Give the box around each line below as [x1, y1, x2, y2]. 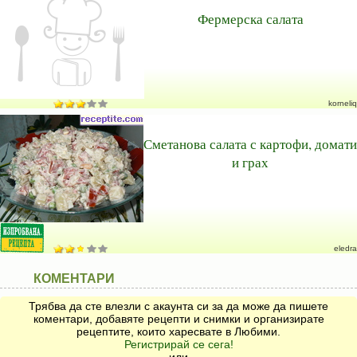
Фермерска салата [198, 10, 304, 28]
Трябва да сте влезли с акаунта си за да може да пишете [29, 300, 328, 312]
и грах [232, 153, 269, 171]
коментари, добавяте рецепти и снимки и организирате [33, 312, 324, 325]
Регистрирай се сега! [124, 338, 233, 351]
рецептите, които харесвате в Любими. [76, 325, 280, 338]
